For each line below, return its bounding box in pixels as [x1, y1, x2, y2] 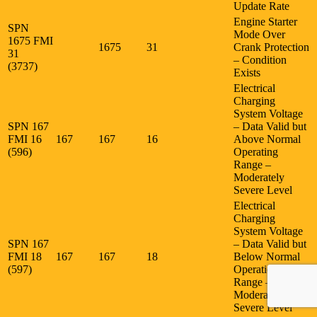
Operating [234, 145, 278, 158]
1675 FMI [8, 34, 53, 47]
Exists [234, 66, 260, 79]
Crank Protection [234, 40, 309, 53]
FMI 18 [8, 250, 45, 263]
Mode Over [234, 28, 285, 40]
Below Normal [234, 250, 300, 263]
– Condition [234, 53, 287, 66]
